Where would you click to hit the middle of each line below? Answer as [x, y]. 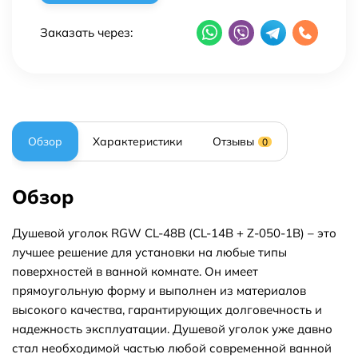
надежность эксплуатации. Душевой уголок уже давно [172, 329]
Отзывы [233, 141]
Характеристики [137, 141]
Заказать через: [86, 32]
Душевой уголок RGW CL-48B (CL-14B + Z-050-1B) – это [174, 233]
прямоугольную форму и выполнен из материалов [159, 290]
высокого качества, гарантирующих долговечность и [167, 310]
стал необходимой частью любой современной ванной [172, 348]
